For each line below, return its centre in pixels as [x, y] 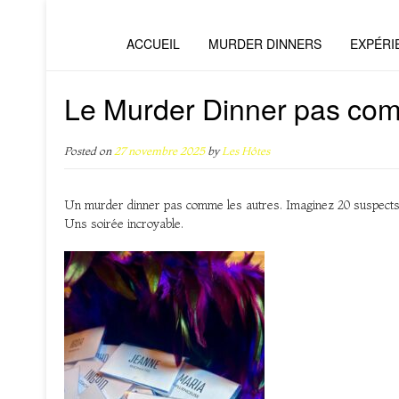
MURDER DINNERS [265, 45]
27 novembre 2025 [159, 151]
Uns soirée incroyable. [124, 224]
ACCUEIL [153, 45]
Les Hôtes [246, 151]
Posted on [89, 151]
